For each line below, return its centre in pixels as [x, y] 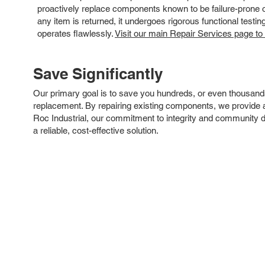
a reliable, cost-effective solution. [96, 130]
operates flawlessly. [76, 33]
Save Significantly [98, 73]
